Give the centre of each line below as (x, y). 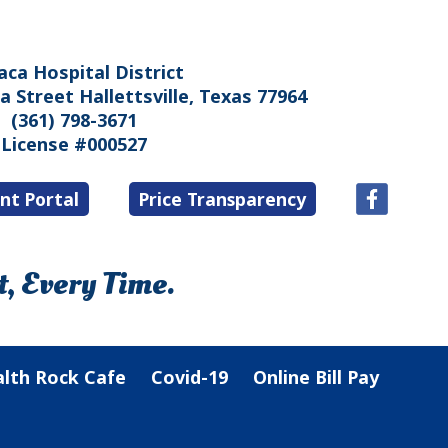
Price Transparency (222, 199)
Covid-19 (189, 376)
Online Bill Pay (315, 376)
